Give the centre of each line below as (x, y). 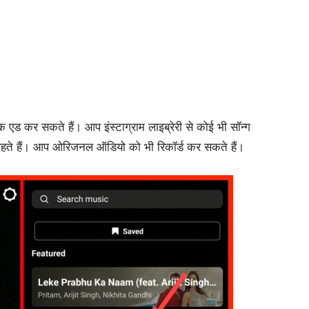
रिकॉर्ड (170, 147)
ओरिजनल (73, 147)
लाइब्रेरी (165, 127)
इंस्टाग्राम (124, 127)
